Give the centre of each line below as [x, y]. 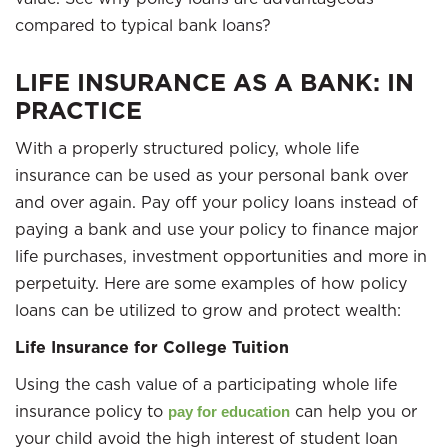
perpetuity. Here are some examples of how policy [211, 283]
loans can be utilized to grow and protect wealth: [208, 310]
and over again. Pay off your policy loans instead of [216, 202]
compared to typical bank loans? [145, 25]
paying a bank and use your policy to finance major [216, 229]
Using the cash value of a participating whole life [206, 384]
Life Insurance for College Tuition [152, 347]
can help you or [353, 411]
